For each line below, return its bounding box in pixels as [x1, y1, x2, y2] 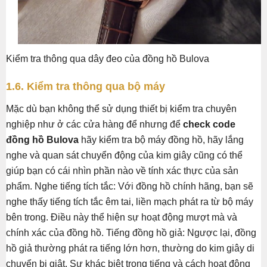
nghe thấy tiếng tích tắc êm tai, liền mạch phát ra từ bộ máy [6, 197, 253, 207]
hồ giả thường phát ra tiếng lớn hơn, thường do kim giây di [6, 243, 254, 254]
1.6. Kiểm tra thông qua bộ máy [6, 80, 165, 93]
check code [183, 119, 235, 130]
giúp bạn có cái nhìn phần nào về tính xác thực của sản [6, 166, 238, 176]
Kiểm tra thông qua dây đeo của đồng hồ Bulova [6, 54, 209, 64]
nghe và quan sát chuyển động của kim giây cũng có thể [6, 150, 243, 161]
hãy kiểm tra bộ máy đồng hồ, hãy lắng [79, 135, 244, 145]
